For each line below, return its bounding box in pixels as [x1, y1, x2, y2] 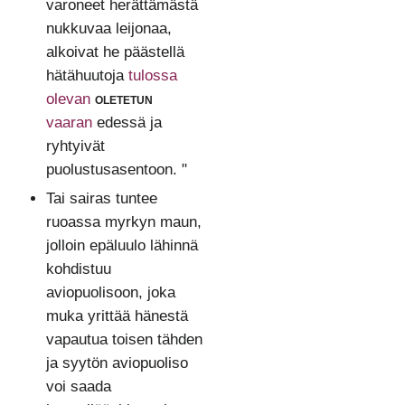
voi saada [45, 377, 111, 395]
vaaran [45, 114, 92, 132]
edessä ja [91, 114, 162, 132]
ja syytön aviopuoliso [45, 353, 188, 372]
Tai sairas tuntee [45, 189, 157, 207]
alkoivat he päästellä [45, 43, 184, 61]
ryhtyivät [45, 137, 105, 155]
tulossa [127, 67, 177, 85]
